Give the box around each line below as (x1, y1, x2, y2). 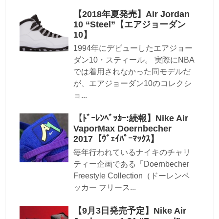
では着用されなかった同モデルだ (73, 67, 191, 76)
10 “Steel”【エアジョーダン (73, 19, 186, 29)
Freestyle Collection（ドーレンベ (73, 171, 190, 180)
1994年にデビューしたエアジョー (73, 44, 193, 52)
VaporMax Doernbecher (73, 123, 172, 133)
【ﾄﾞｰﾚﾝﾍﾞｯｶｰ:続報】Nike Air (73, 113, 188, 123)
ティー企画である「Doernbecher (73, 159, 189, 168)
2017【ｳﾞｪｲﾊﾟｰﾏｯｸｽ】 (73, 133, 159, 144)
